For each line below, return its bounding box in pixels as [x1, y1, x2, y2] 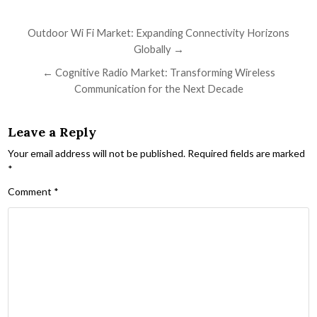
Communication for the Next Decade [74, 81, 243, 95]
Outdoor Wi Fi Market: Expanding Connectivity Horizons [28, 25, 289, 39]
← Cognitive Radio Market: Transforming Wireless [42, 65, 275, 79]
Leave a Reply [8, 123, 97, 140]
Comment [8, 185, 54, 197]
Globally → [133, 42, 184, 55]
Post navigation [7, 21, 158, 47]
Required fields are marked [188, 146, 306, 159]
